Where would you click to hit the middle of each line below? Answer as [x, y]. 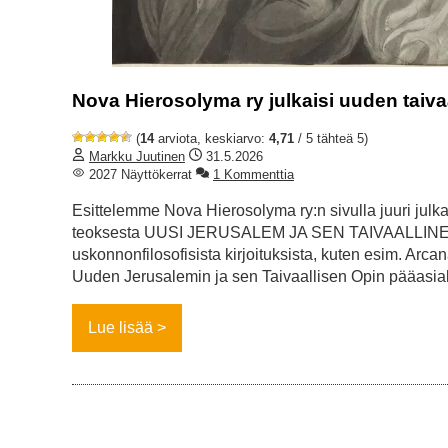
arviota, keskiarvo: [211, 139]
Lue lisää [120, 328]
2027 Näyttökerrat [138, 175]
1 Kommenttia [253, 175]
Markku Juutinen [137, 157]
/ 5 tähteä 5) [331, 139]
